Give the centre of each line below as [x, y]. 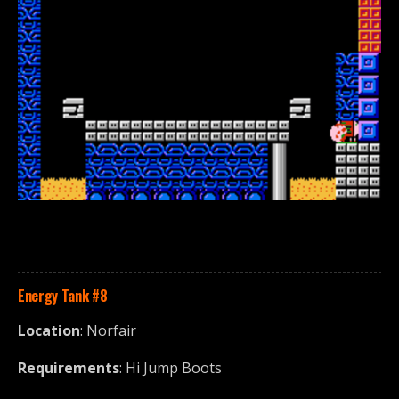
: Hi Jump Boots [171, 367]
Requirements [69, 367]
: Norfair [108, 330]
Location [49, 330]
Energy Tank [53, 295]
